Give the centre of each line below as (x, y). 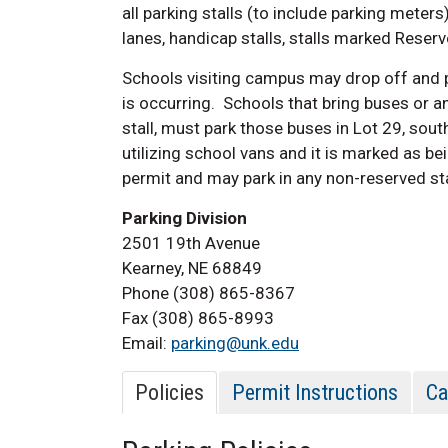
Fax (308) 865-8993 (198, 318)
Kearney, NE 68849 (192, 268)
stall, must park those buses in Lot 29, (265, 128)
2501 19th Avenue (191, 243)
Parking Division (184, 218)
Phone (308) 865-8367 (208, 293)
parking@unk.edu (235, 343)
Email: (146, 343)
